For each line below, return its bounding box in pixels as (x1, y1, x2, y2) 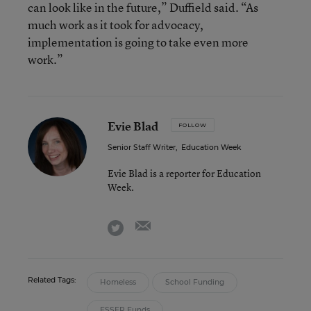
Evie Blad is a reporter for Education (108, 166, 261, 180)
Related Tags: (28, 275, 76, 285)
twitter (123, 217, 154, 233)
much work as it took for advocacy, (28, 16, 203, 33)
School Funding (165, 277, 224, 287)
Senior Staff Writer (108, 142, 176, 152)
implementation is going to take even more (28, 33, 249, 50)
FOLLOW (178, 121, 207, 128)
